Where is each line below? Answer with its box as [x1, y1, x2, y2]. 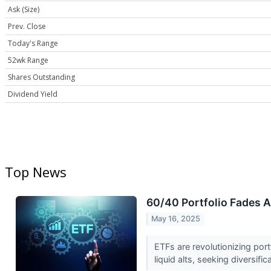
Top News [5, 163, 67, 181]
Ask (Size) [8, 4, 39, 15]
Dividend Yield [8, 89, 57, 100]
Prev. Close [8, 21, 46, 32]
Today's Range [8, 38, 58, 49]
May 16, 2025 [151, 214, 201, 224]
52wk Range [8, 55, 48, 66]
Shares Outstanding [8, 72, 75, 83]
